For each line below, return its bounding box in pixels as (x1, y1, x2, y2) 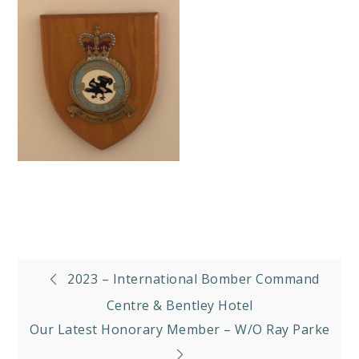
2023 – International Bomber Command (67, 270, 320, 288)
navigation (17, 294, 159, 339)
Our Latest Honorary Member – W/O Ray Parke (29, 321, 330, 339)
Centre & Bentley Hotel (106, 296, 253, 315)
